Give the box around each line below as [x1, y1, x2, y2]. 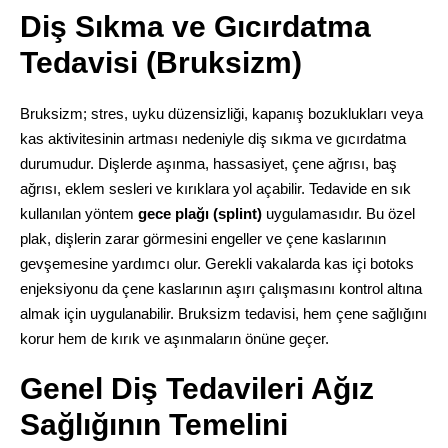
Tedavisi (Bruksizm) [19, 45, 302, 79]
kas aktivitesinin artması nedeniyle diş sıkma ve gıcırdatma [19, 129, 406, 147]
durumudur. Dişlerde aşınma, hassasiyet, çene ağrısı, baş [19, 154, 397, 172]
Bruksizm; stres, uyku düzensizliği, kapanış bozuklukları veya [19, 104, 423, 122]
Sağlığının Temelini [19, 407, 288, 441]
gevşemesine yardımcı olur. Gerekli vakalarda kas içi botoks [19, 254, 414, 272]
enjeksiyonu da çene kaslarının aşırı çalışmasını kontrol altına [19, 279, 422, 297]
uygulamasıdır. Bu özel [261, 204, 415, 222]
